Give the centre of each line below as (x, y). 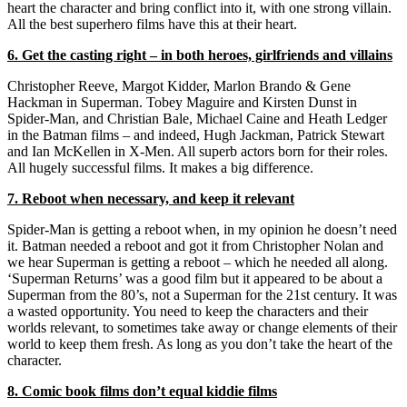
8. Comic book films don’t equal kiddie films (142, 391)
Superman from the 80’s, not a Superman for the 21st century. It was (202, 294)
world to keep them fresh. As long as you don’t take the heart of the (200, 343)
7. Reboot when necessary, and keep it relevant (151, 198)
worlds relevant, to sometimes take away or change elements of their (202, 327)
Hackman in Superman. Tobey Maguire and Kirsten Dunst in (182, 102)
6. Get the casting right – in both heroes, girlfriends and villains (200, 55)
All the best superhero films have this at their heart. (152, 24)
